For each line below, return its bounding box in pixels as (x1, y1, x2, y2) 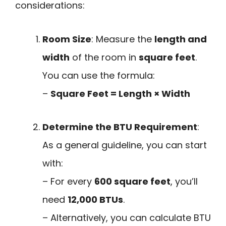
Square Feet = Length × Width (50, 87, 190, 100)
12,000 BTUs (68, 193, 123, 206)
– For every (42, 175, 94, 188)
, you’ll (171, 175, 198, 188)
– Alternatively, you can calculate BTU (42, 211, 211, 224)
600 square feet (94, 175, 171, 188)
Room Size (42, 32, 91, 45)
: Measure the (91, 32, 154, 45)
